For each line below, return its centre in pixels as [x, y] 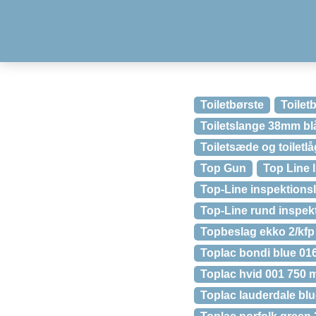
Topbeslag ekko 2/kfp [257, 232]
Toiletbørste [232, 105]
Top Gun [223, 168]
